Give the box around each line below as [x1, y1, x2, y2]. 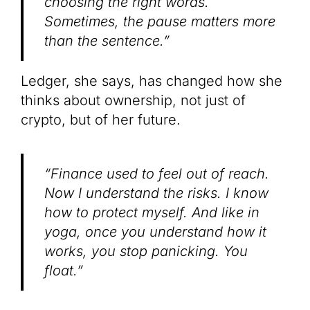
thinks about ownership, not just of [21, 92, 246, 109]
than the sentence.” [44, 33, 170, 50]
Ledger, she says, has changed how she [21, 73, 282, 90]
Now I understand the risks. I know [44, 185, 268, 202]
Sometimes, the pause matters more [44, 13, 275, 30]
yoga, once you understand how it [44, 224, 266, 241]
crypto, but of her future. [21, 111, 181, 129]
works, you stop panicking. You [44, 243, 248, 260]
